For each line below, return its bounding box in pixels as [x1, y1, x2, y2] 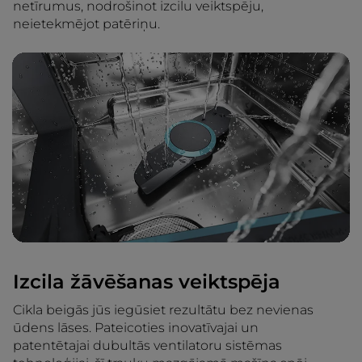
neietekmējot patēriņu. [13, 15, 160, 32]
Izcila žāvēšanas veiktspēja [13, 269, 280, 293]
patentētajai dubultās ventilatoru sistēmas [13, 337, 282, 353]
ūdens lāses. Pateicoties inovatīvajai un [13, 319, 259, 335]
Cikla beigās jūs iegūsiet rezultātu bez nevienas [13, 301, 314, 318]
